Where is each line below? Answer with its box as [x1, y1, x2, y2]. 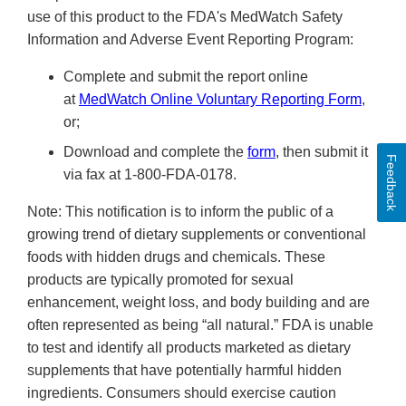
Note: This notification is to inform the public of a [27, 204, 333, 220]
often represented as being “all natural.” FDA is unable [27, 317, 373, 333]
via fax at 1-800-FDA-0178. [63, 167, 237, 183]
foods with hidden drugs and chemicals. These [27, 249, 325, 266]
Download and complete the [63, 144, 247, 160]
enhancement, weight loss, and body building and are [27, 295, 370, 311]
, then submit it [275, 144, 368, 160]
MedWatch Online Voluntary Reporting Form [79, 92, 362, 108]
